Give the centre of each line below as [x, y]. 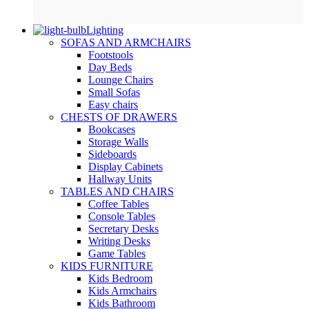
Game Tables [117, 254]
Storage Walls [118, 142]
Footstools [111, 55]
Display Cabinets [126, 167]
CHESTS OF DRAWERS [119, 117]
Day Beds [110, 68]
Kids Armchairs [122, 291]
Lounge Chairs [121, 80]
